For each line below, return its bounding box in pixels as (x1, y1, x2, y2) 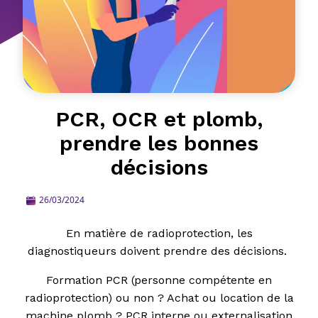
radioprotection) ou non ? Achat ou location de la (24, 291, 294, 305)
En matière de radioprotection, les (65, 226, 253, 240)
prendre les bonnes (60, 131, 258, 155)
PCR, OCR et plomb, (55, 106, 263, 131)
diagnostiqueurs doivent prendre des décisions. (28, 244, 290, 258)
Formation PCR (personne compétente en (46, 273, 272, 287)
